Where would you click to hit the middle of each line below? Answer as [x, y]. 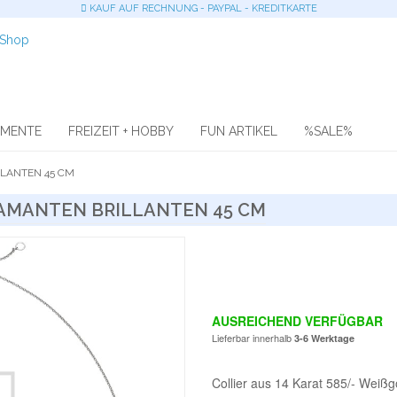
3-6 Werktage [324, 338]
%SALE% [328, 131]
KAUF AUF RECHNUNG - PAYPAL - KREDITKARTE [202, 8]
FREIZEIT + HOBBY [121, 131]
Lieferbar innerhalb [253, 338]
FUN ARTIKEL [239, 131]
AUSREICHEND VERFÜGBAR [297, 321]
